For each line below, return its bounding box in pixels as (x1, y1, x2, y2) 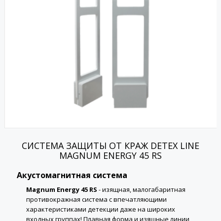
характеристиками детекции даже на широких (26, 204, 175, 214)
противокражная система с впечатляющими (26, 194, 167, 204)
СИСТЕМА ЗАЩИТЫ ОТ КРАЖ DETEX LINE (21, 140, 199, 152)
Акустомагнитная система (16, 170, 127, 181)
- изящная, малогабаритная (97, 184, 185, 194)
